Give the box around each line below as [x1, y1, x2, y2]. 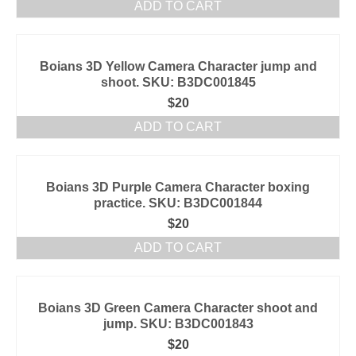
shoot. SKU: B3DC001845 [100, 75, 256, 89]
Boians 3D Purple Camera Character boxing [46, 180, 310, 194]
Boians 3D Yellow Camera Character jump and [39, 60, 317, 73]
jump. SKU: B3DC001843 [103, 317, 253, 331]
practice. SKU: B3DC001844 [94, 196, 262, 210]
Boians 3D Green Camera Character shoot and [38, 301, 318, 315]
